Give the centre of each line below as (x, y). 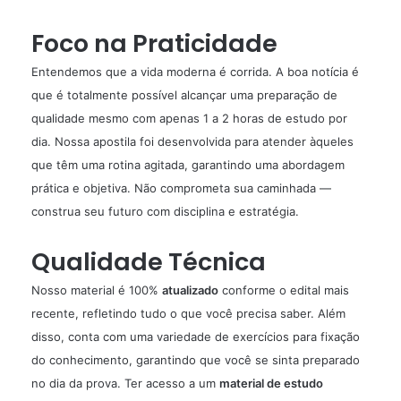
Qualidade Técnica (149, 262)
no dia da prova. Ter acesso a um (125, 384)
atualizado (190, 290)
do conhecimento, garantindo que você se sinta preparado (196, 360)
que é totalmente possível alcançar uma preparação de (184, 95)
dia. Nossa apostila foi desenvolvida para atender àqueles (192, 142)
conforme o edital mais (284, 290)
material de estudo (271, 384)
